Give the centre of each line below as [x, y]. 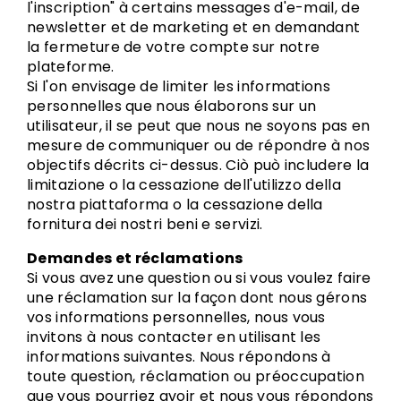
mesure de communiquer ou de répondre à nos [199, 145]
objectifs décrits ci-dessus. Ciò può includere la [198, 165]
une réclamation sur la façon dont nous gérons [197, 298]
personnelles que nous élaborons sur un [172, 106]
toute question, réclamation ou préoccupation [196, 376]
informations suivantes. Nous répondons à [179, 357]
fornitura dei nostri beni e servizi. [145, 224]
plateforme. [71, 67]
